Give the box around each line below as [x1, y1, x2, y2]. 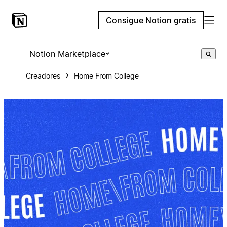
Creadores [25, 71, 60, 80]
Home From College [73, 71, 139, 80]
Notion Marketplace [29, 49, 105, 59]
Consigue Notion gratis [106, 15, 196, 25]
